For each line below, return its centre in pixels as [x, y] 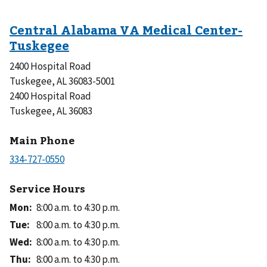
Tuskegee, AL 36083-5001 [62, 81]
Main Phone [42, 140]
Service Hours [47, 189]
